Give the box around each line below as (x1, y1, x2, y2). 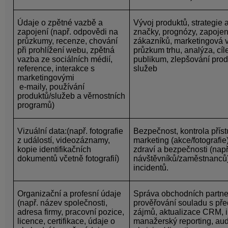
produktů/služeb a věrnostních (17, 91, 126, 100)
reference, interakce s (17, 64, 95, 73)
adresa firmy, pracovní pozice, (17, 207, 125, 216)
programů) (17, 100, 55, 109)
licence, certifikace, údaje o (17, 216, 116, 225)
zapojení (17, 27, 49, 36)
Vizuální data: (17, 126, 67, 135)
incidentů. (133, 163, 169, 172)
